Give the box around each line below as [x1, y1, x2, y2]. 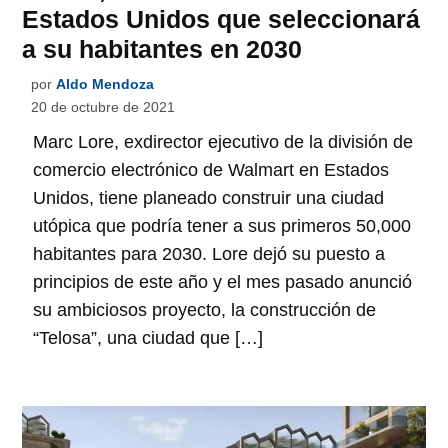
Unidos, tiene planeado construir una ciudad [33, 188, 385, 209]
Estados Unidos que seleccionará [22, 5, 421, 34]
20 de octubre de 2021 [31, 99, 176, 116]
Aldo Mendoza [56, 76, 155, 93]
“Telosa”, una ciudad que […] [33, 328, 264, 349]
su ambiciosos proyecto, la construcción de [33, 300, 377, 321]
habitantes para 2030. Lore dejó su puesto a [33, 244, 386, 265]
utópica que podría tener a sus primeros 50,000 [33, 216, 412, 237]
